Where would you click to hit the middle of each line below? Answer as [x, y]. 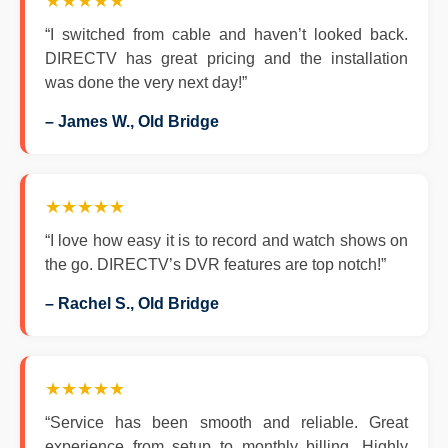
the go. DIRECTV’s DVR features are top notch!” [215, 264]
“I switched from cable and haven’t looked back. [226, 34]
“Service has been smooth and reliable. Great [226, 422]
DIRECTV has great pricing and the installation [226, 58]
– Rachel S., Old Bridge [132, 303]
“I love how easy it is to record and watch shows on [226, 240]
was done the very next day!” [146, 82]
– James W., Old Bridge [132, 121]
